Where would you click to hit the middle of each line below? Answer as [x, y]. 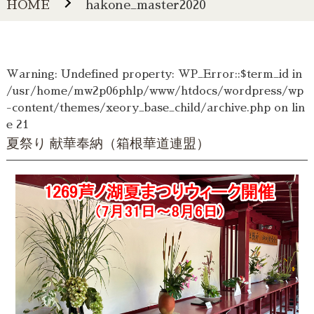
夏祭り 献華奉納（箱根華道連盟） [108, 144]
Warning [30, 75]
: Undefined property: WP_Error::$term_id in [178, 75]
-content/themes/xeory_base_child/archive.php [138, 108]
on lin [287, 108]
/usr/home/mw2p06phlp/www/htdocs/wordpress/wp [155, 91]
